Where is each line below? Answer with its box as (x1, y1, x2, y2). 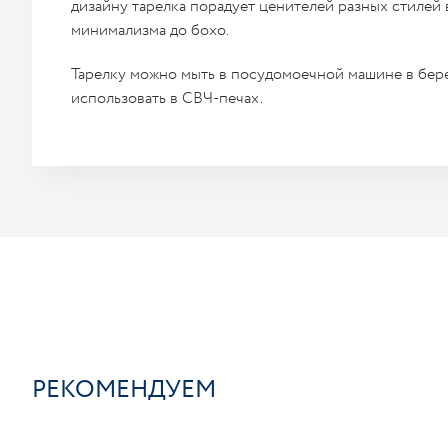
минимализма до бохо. (71, 19, 229, 42)
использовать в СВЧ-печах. (71, 87, 263, 110)
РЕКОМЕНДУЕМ (32, 373, 216, 407)
